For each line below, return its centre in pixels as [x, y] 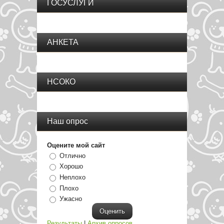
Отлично [72, 155]
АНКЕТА [63, 42]
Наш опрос [67, 121]
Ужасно [71, 199]
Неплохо [72, 177]
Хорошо [71, 166]
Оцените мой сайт [76, 145]
